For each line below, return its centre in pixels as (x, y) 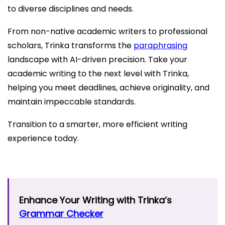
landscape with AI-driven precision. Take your (97, 59)
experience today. (43, 138)
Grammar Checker (61, 213)
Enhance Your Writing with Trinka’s (95, 200)
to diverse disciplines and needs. (71, 9)
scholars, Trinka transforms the (71, 45)
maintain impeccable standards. (72, 101)
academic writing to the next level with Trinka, (98, 73)
